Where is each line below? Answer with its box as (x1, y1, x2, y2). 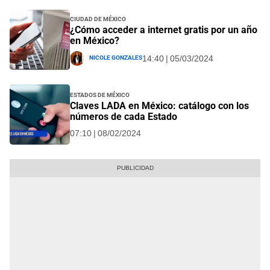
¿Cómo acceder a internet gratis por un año (70, 24, 257, 36)
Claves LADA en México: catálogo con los (70, 100, 249, 112)
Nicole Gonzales (89, 52, 142, 62)
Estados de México (70, 89, 130, 99)
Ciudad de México (70, 13, 126, 24)
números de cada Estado (70, 111, 177, 123)
